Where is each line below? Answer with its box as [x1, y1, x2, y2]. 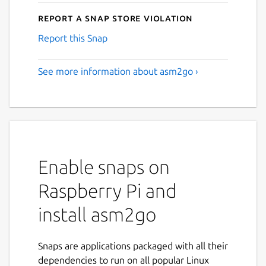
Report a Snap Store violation [38, 12, 194, 23]
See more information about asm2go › [38, 65, 198, 77]
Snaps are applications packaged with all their [38, 240, 228, 251]
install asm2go [38, 203, 156, 225]
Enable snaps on [38, 156, 170, 178]
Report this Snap [38, 32, 107, 43]
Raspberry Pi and [38, 179, 176, 201]
